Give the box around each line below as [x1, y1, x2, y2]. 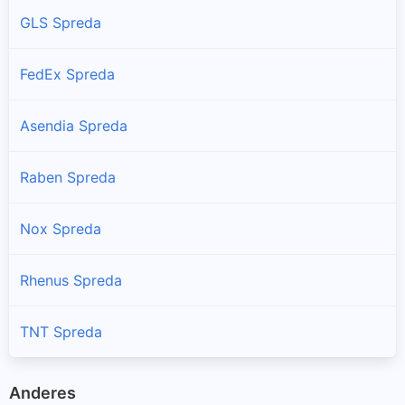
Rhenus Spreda [20, 270, 122, 289]
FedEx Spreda [20, 64, 115, 83]
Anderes [9, 382, 76, 402]
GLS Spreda [20, 13, 101, 32]
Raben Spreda [20, 167, 116, 186]
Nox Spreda [20, 219, 101, 238]
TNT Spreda [20, 322, 102, 341]
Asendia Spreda [20, 116, 127, 135]
